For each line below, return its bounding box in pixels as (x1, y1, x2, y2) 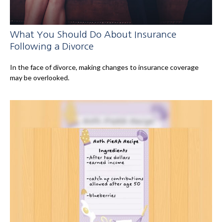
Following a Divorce (10, 41, 94, 51)
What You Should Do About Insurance (10, 29, 176, 39)
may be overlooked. (10, 73, 69, 82)
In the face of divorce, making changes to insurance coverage (10, 62, 199, 71)
